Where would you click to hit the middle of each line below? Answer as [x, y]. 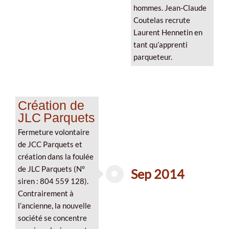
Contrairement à [46, 193]
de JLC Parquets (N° [51, 169]
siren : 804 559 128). [53, 181]
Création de [51, 105]
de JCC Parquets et [50, 144]
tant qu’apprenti [160, 44]
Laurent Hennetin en [168, 32]
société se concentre [52, 218]
